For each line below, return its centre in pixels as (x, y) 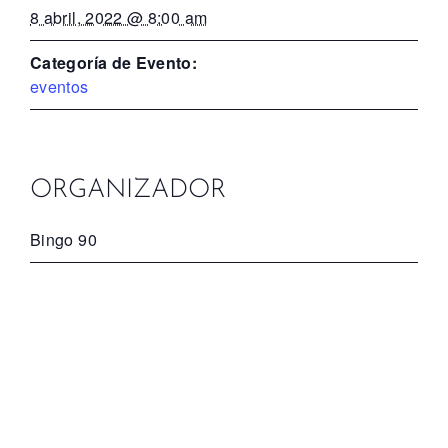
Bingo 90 (63, 239)
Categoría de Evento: (114, 62)
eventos (59, 86)
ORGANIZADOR (128, 190)
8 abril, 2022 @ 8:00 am (119, 17)
